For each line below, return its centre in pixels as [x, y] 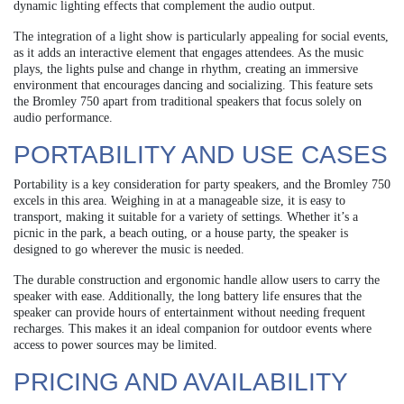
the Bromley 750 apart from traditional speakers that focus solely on [188, 101]
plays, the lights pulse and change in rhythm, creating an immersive [186, 69]
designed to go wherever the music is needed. [129, 249]
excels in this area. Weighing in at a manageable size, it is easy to [179, 200]
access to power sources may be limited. [115, 344]
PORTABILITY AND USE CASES [201, 154]
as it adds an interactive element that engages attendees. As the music [188, 52]
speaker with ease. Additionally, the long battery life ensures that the [188, 296]
